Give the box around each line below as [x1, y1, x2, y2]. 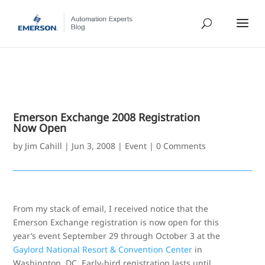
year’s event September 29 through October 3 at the [13, 230, 221, 241]
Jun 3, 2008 [72, 140, 116, 151]
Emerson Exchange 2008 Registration [13, 110, 201, 124]
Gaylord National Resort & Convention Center [13, 244, 193, 255]
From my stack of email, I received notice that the [13, 203, 209, 214]
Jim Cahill [25, 140, 63, 151]
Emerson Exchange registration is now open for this [13, 216, 219, 228]
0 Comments [156, 140, 206, 151]
